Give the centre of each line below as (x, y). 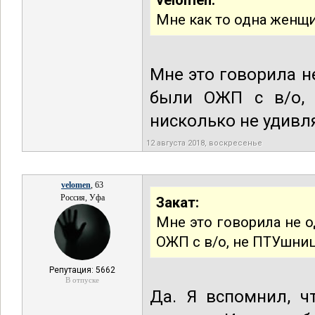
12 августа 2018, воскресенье (204, 143)
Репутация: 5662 (82, 270)
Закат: (178, 202)
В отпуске (82, 280)
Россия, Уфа (82, 198)
